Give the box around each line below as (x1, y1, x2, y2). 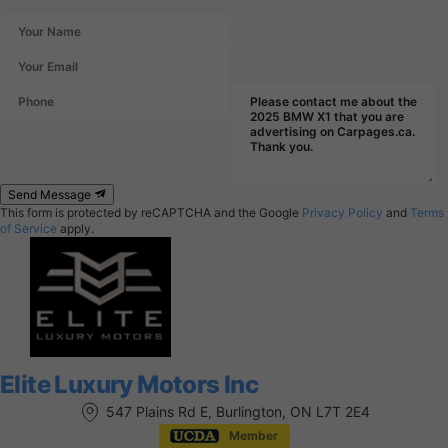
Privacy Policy (302, 205, 383, 220)
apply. (57, 221, 94, 236)
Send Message (8, 187, 94, 202)
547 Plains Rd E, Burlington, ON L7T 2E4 (106, 403, 370, 420)
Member (228, 428, 278, 443)
